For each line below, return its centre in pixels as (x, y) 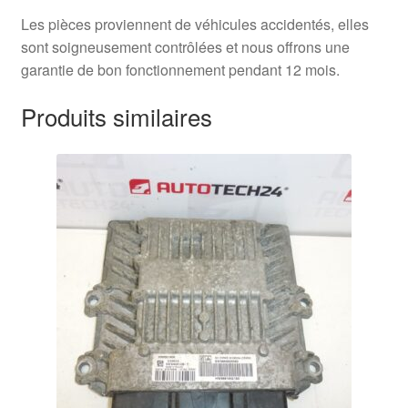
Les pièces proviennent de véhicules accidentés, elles (194, 25)
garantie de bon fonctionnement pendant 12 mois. (180, 70)
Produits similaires (116, 117)
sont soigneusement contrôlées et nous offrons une (185, 47)
